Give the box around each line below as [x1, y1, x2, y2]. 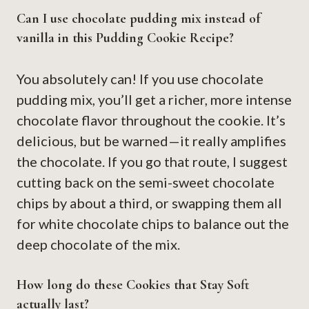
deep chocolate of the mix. [17, 236, 180, 253]
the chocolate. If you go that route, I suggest [17, 153, 288, 170]
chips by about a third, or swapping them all [17, 195, 282, 212]
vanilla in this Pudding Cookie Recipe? [17, 30, 234, 47]
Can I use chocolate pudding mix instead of [17, 10, 260, 28]
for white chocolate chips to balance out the [17, 215, 289, 232]
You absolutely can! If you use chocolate [17, 70, 263, 88]
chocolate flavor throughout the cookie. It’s [17, 112, 286, 129]
